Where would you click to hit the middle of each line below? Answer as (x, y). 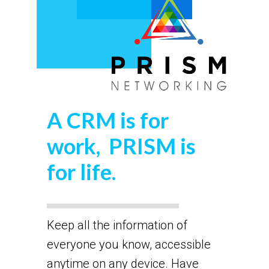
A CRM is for (107, 120)
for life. (81, 171)
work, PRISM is (121, 146)
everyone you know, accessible (128, 244)
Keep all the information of (117, 225)
